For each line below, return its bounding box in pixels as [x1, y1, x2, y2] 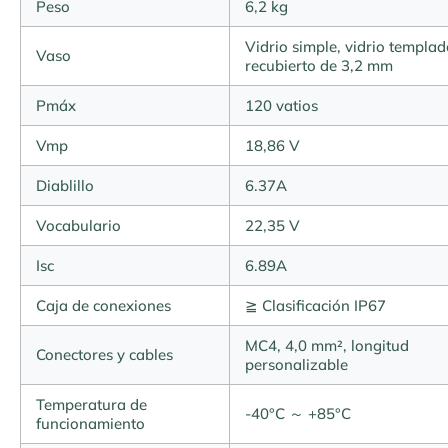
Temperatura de [36, 395, 147, 414]
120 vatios [245, 96, 318, 115]
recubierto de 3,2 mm [245, 56, 393, 75]
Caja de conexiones [36, 296, 171, 315]
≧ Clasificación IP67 [245, 296, 386, 315]
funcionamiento [36, 414, 145, 433]
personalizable [245, 355, 348, 374]
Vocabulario [36, 216, 121, 235]
